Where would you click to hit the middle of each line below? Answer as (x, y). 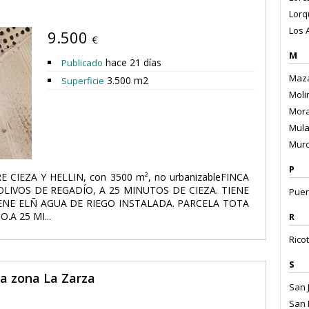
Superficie (83, 81)
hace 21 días (132, 62)
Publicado (82, 63)
